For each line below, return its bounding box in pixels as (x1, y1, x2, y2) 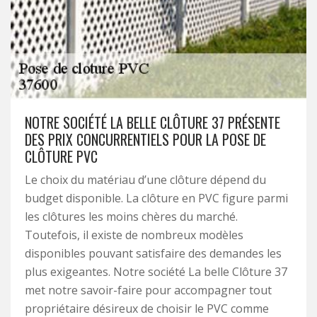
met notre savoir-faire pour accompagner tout (25, 282, 272, 298)
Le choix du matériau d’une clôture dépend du (25, 172, 266, 188)
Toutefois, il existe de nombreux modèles (25, 227, 243, 243)
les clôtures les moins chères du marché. (25, 209, 238, 224)
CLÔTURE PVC (25, 146, 98, 167)
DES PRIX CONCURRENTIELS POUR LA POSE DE (25, 129, 266, 150)
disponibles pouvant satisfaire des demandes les (25, 246, 282, 261)
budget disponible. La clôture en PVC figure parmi (25, 190, 288, 206)
